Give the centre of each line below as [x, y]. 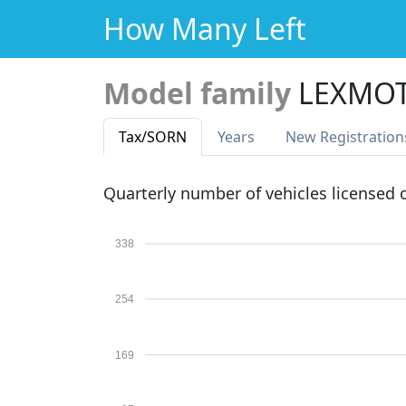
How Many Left [205, 29]
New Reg [316, 137]
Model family [197, 93]
